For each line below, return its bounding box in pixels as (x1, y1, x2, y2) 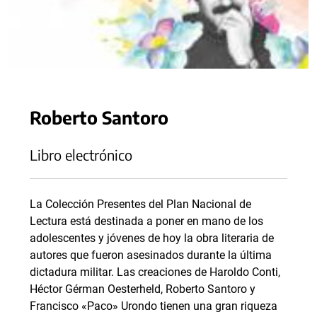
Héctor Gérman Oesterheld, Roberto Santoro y (30, 282, 255, 296)
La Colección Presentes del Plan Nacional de (30, 197, 251, 211)
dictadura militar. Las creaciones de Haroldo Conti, (30, 265, 280, 279)
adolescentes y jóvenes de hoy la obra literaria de (30, 231, 274, 245)
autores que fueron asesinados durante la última (30, 248, 272, 262)
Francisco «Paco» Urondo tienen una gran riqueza (30, 299, 277, 313)
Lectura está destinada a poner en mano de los (30, 214, 263, 228)
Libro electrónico (30, 146, 132, 163)
